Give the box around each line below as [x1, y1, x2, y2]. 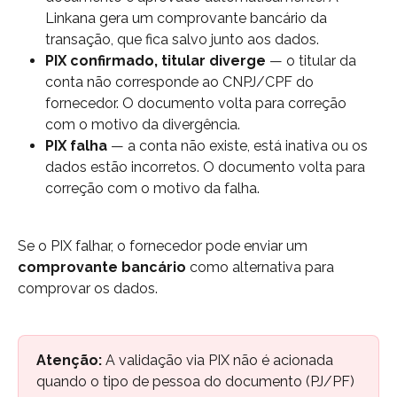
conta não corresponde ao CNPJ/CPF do [45, 74, 317, 91]
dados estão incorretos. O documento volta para [45, 159, 369, 176]
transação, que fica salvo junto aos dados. [45, 31, 319, 49]
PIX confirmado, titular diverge [45, 52, 266, 70]
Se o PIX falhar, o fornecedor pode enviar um [18, 237, 311, 254]
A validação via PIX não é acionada [102, 352, 337, 370]
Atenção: [36, 352, 102, 370]
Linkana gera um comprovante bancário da [45, 10, 331, 27]
